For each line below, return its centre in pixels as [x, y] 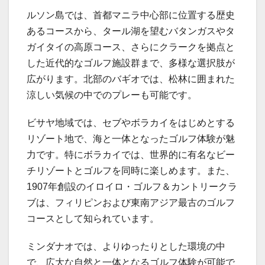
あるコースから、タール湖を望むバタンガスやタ [131, 31]
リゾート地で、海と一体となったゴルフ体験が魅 [131, 138]
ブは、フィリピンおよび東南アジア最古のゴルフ [131, 202]
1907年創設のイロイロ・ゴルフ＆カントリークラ [132, 186]
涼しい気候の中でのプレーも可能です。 [112, 95]
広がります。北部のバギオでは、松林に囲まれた [131, 79]
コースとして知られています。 [93, 218]
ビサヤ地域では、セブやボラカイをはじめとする [131, 122]
